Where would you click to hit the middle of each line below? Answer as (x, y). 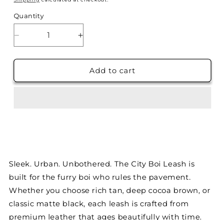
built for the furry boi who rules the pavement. (100, 177)
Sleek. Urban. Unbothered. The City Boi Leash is (102, 164)
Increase (97, 40)
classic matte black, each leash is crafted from (99, 204)
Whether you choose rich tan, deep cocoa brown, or (110, 191)
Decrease (35, 40)
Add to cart (112, 70)
